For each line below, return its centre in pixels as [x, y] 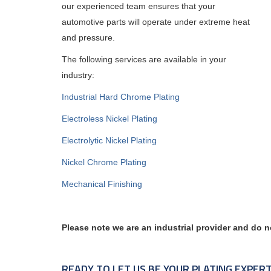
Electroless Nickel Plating [109, 119]
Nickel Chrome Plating [104, 162]
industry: [78, 75]
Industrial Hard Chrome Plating [121, 97]
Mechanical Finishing [102, 184]
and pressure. [88, 38]
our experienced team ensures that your [139, 6]
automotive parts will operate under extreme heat [156, 22]
